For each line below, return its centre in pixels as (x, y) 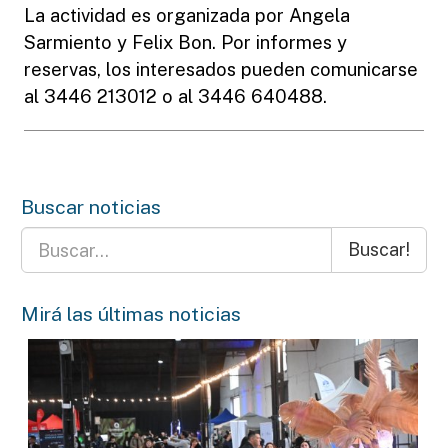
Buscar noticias (91, 206)
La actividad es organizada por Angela (187, 15)
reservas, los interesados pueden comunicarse (221, 69)
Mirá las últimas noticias (131, 313)
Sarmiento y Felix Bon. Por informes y (185, 42)
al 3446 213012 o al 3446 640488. (175, 96)
